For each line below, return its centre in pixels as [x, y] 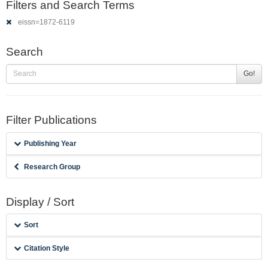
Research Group [52, 167]
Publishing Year [51, 143]
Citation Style [47, 248]
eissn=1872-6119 [46, 22]
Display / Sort [40, 202]
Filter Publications [51, 120]
